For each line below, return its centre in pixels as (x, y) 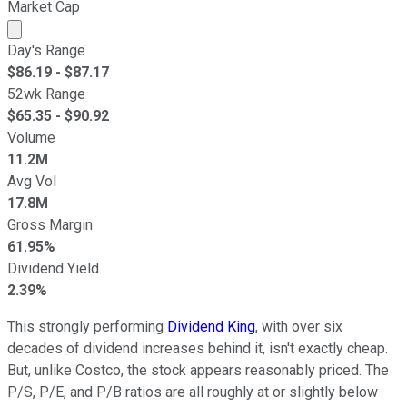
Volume (31, 137)
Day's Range (46, 50)
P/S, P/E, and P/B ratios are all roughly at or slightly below (193, 392)
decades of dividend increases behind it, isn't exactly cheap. (198, 348)
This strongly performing (87, 326)
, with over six (299, 326)
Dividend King (211, 326)
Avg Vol (32, 181)
